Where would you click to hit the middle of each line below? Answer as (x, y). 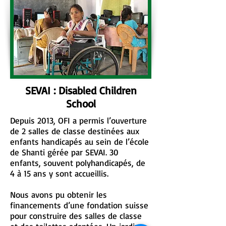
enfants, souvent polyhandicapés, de (78, 163)
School (81, 103)
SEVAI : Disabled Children (81, 90)
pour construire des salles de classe (76, 216)
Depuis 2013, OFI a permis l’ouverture (78, 120)
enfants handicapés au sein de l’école (79, 142)
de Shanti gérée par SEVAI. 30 (64, 152)
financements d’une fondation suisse (79, 205)
